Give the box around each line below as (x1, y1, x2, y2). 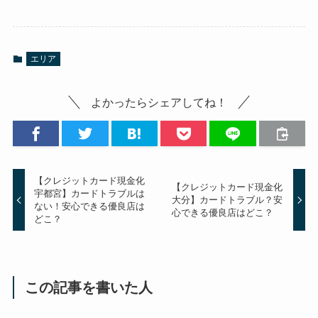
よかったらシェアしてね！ (91, 96, 227, 109)
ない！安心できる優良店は (34, 200, 146, 212)
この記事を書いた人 (25, 280, 153, 296)
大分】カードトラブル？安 (171, 194, 283, 205)
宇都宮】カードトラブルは (34, 187, 146, 199)
